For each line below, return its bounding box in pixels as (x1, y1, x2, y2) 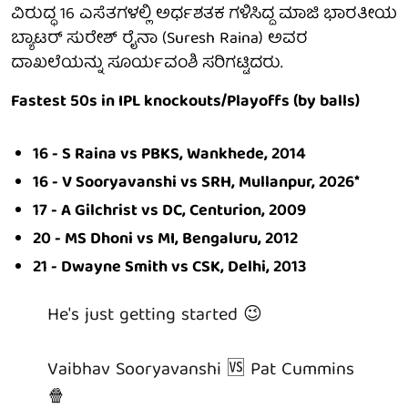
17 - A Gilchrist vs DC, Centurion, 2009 (33, 197, 306, 226)
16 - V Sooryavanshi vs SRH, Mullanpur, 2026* (33, 168, 360, 198)
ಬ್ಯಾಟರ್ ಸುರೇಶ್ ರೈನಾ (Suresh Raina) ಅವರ (11, 25, 308, 54)
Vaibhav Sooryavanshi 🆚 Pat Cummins (47, 353, 354, 386)
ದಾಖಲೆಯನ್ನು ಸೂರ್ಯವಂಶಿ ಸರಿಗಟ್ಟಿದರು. (11, 49, 283, 78)
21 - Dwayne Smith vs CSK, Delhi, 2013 (33, 253, 306, 282)
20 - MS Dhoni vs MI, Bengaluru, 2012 (33, 225, 298, 254)
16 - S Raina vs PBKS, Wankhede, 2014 (33, 140, 306, 169)
